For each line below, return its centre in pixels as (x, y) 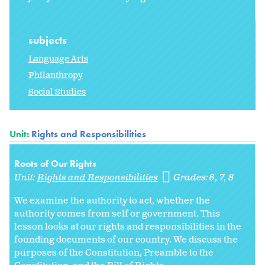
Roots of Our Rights (55, 163)
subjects (49, 40)
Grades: (192, 177)
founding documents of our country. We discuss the (126, 240)
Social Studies (57, 92)
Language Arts (58, 59)
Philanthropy (56, 75)
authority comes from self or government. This (117, 214)
